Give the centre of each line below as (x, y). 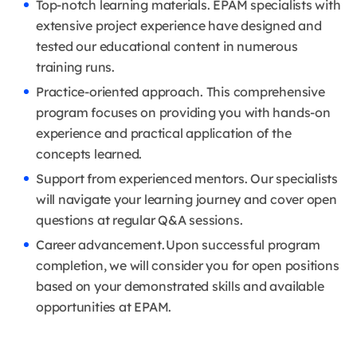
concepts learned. (89, 153)
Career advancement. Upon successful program (178, 244)
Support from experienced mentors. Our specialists (187, 178)
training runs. (75, 67)
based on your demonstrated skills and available (180, 286)
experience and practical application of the (164, 133)
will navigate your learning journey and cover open (186, 199)
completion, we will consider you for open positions (188, 265)
